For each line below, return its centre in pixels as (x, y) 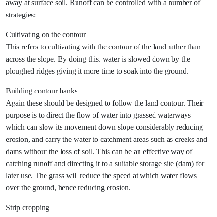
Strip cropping (28, 208)
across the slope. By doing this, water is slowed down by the (98, 59)
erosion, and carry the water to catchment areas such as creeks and (107, 139)
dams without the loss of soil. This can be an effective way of (99, 151)
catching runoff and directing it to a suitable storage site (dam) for (105, 163)
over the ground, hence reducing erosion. (68, 188)
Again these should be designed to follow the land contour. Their (105, 103)
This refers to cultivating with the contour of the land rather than (103, 47)
